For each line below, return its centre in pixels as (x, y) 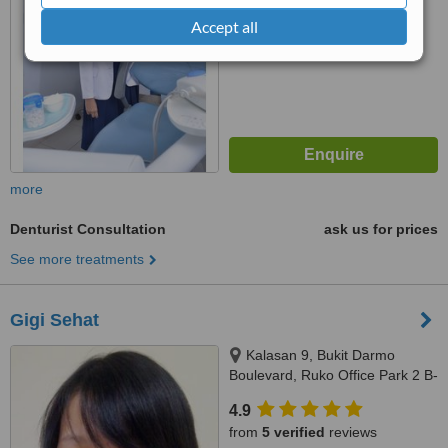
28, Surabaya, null (286, 395)
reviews (351, 432)
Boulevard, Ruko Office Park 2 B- (333, 375)
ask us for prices (381, 229)
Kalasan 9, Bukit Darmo (320, 355)
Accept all (224, 26)
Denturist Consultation (88, 229)
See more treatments (77, 259)
